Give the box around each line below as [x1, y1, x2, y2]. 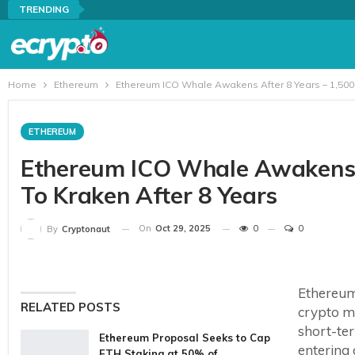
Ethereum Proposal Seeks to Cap [99, 331, 270, 345]
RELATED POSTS [21, 300, 120, 315]
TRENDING [18, 3, 69, 15]
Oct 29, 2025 [155, 223, 211, 234]
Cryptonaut [62, 223, 110, 235]
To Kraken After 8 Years [21, 181, 278, 209]
